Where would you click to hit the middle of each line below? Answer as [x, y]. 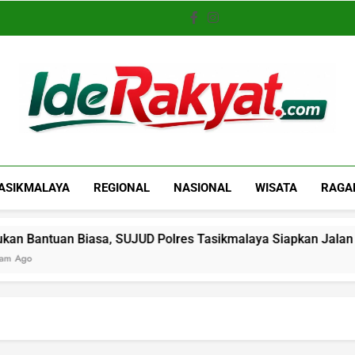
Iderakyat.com [135, 156]
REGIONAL [122, 187]
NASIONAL [203, 187]
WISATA [277, 187]
